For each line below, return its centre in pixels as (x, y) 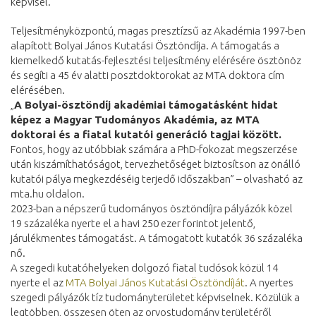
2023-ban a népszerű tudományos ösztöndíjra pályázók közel (152, 208)
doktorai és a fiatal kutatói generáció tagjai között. (146, 134)
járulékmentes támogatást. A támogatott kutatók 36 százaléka (157, 238)
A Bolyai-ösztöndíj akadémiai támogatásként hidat (146, 104)
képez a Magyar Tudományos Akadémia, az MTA (135, 119)
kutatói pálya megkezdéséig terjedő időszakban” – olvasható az (157, 178)
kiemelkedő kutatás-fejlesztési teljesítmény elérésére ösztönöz (156, 60)
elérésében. (38, 90)
